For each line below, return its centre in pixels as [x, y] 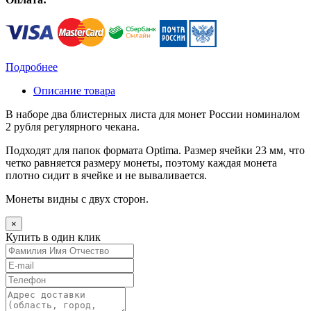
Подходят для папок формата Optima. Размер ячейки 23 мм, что [155, 151]
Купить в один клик [53, 237]
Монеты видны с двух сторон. [77, 199]
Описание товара [74, 91]
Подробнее [32, 67]
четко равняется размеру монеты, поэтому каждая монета [141, 163]
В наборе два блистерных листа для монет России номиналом [153, 115]
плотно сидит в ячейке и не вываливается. [106, 176]
